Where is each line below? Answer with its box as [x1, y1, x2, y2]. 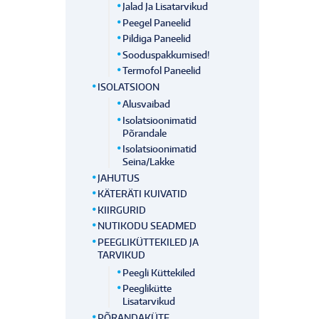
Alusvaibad [122, 98, 171, 110]
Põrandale [122, 127, 167, 139]
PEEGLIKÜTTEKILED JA [98, 236, 199, 249]
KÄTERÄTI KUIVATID [98, 188, 188, 200]
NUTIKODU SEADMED [98, 220, 197, 232]
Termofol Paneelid [122, 65, 202, 77]
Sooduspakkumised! [122, 48, 210, 61]
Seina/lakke [122, 156, 175, 168]
